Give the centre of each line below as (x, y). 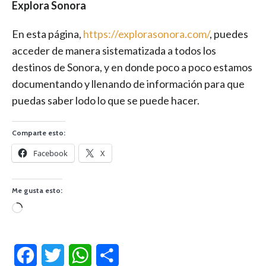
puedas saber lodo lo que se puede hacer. (106, 101)
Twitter (80, 255)
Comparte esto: (39, 133)
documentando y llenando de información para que (128, 84)
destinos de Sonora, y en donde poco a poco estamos (132, 67)
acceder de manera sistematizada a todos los (114, 51)
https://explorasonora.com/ (146, 34)
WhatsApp (113, 255)
